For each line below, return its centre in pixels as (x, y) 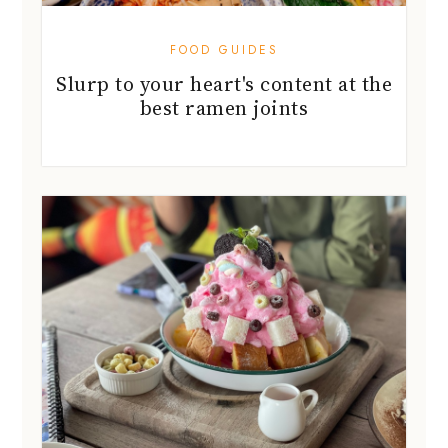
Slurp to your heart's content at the (224, 83)
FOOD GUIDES (224, 49)
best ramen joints (224, 107)
